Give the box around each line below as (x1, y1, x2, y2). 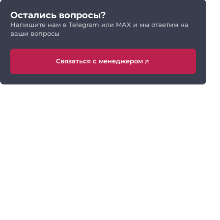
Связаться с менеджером (55, 57, 143, 65)
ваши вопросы (10, 29, 59, 37)
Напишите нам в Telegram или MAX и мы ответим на (10, 21, 189, 28)
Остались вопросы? (10, 9, 106, 20)
